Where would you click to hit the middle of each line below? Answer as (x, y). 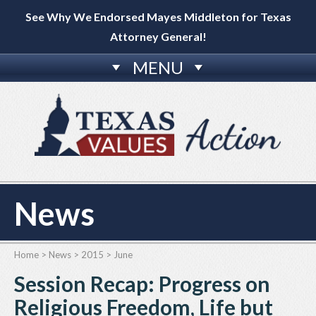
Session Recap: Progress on (142, 284)
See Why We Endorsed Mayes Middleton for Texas (158, 17)
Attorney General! (158, 36)
